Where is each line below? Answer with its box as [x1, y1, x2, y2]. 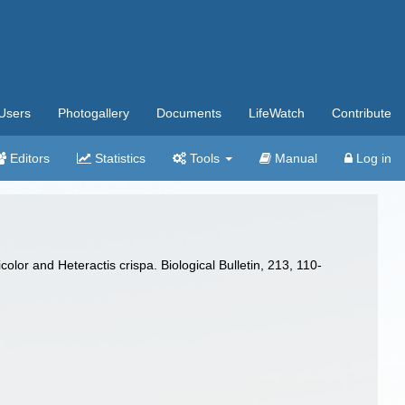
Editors [6, 151, 50, 165]
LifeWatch [249, 106, 305, 120]
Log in [353, 151, 391, 165]
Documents [156, 106, 221, 120]
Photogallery [58, 106, 129, 120]
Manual [271, 151, 317, 165]
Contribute [332, 106, 391, 120]
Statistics [91, 151, 146, 165]
